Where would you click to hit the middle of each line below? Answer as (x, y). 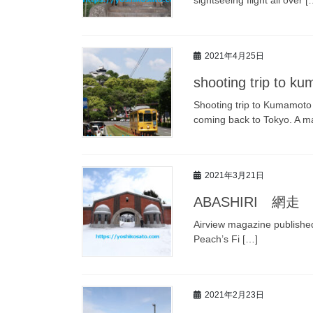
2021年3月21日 (234, 176)
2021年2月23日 (234, 295)
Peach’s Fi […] (226, 239)
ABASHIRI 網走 (247, 202)
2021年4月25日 (234, 56)
